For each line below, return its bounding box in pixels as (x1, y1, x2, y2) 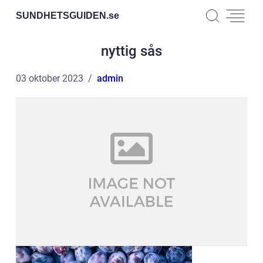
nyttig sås (101, 43, 162, 59)
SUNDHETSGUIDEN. (16, 10, 109, 21)
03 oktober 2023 (16, 73, 83, 84)
